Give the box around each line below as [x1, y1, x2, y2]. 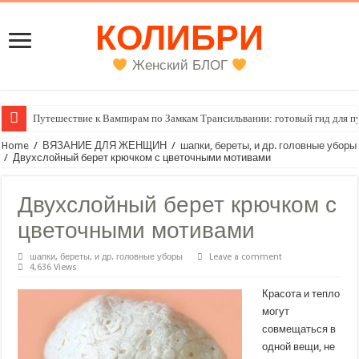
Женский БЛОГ [127, 58, 232, 74]
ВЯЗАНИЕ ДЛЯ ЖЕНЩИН [42, 139, 167, 152]
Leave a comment [209, 252, 283, 263]
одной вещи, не [262, 341, 336, 353]
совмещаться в [262, 323, 337, 336]
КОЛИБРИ [95, 18, 264, 57]
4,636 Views [30, 262, 78, 273]
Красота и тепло [262, 288, 341, 301]
